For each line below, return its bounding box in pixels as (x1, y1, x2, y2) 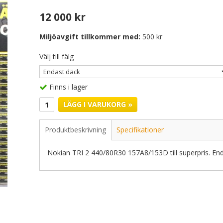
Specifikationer (116, 125, 164, 135)
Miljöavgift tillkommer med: (39, 32, 140, 41)
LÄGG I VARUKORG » (63, 100, 132, 110)
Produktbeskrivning (45, 125, 106, 135)
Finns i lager (49, 82, 88, 92)
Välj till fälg (39, 52, 74, 61)
